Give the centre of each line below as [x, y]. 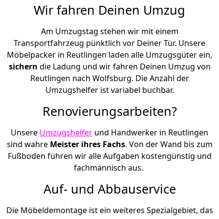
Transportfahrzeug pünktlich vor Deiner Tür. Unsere [109, 43]
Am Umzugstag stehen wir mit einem [109, 31]
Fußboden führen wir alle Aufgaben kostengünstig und [109, 156]
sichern [24, 66]
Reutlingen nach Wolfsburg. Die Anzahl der [109, 78]
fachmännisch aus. [109, 167]
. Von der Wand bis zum [169, 144]
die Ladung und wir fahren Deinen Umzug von [125, 66]
